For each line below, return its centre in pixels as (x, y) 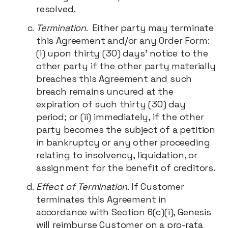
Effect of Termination (82, 187)
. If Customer (156, 187)
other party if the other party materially (126, 66)
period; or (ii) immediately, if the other (120, 117)
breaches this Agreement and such (114, 79)
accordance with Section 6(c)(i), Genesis (124, 212)
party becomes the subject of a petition (126, 130)
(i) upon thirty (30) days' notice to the (122, 53)
